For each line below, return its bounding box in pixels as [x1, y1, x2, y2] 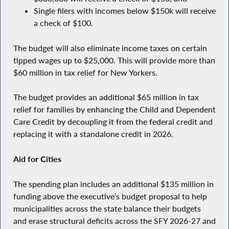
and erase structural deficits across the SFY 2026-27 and [13, 215, 216, 226]
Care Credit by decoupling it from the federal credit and [13, 117, 213, 127]
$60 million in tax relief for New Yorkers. [13, 67, 157, 78]
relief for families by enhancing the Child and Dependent [13, 104, 216, 115]
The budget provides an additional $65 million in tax [13, 92, 199, 103]
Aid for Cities [13, 154, 61, 165]
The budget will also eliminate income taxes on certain [13, 42, 207, 53]
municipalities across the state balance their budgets [13, 203, 201, 214]
